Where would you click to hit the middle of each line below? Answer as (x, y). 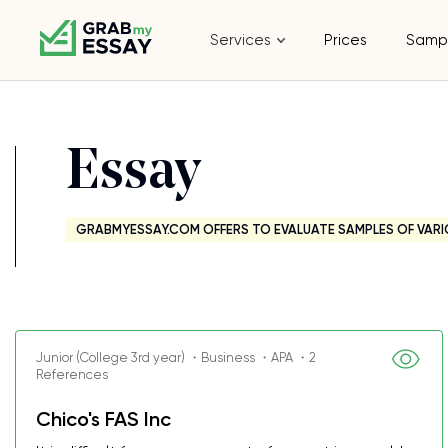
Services (241, 40)
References (72, 374)
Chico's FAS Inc (103, 419)
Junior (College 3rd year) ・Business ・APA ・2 (176, 357)
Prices (346, 40)
